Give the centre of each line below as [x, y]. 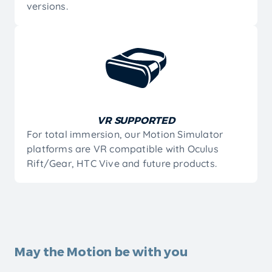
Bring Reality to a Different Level [114, 251]
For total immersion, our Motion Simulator [125, 134]
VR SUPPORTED [136, 120]
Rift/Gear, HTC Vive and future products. [122, 163]
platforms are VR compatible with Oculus [123, 148]
